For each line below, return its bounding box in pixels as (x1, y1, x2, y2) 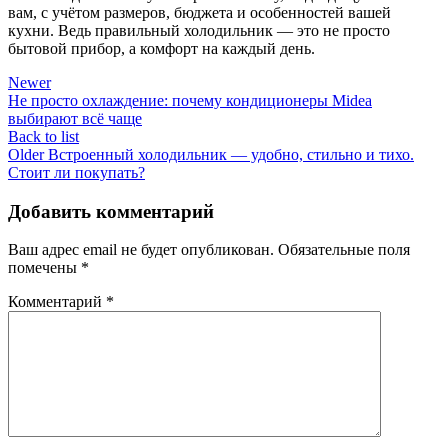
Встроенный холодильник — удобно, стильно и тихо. (48, 146, 414, 163)
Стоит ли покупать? (8, 164, 145, 181)
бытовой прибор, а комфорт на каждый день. (8, 40, 315, 57)
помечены (8, 259, 81, 277)
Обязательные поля (278, 241, 410, 259)
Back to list (8, 128, 79, 145)
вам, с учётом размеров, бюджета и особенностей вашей (8, 4, 391, 21)
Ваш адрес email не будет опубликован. (8, 241, 274, 259)
